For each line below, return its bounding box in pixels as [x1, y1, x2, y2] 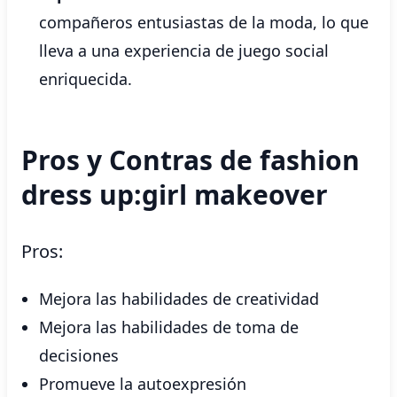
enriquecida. [39, 68, 132, 90]
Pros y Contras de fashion [21, 142, 360, 178]
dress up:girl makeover [21, 176, 328, 213]
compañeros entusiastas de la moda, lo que [39, 12, 369, 33]
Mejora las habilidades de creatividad [39, 288, 319, 309]
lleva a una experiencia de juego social [39, 40, 329, 61]
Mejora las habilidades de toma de [39, 316, 299, 338]
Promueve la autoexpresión [39, 373, 246, 394]
